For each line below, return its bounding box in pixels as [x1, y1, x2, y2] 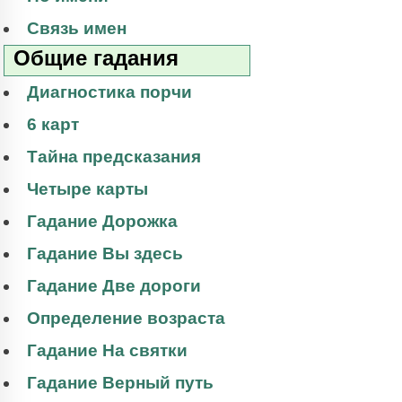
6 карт [27, 115, 79, 135]
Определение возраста [27, 309, 225, 328]
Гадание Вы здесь [27, 244, 183, 264]
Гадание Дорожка [27, 212, 178, 232]
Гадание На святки [27, 341, 188, 361]
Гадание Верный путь [27, 373, 214, 393]
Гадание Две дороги [27, 276, 201, 296]
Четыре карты [27, 179, 148, 199]
